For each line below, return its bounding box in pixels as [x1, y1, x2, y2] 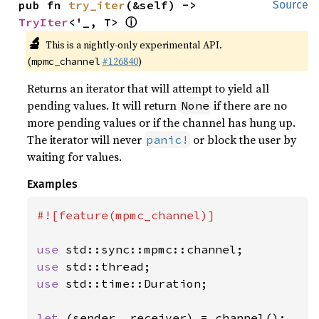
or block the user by [190, 132, 297, 147]
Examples [27, 177, 78, 191]
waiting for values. [27, 149, 122, 164]
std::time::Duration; [66, 276, 209, 291]
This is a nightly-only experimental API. [45, 38, 222, 52]
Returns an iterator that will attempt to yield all [27, 80, 270, 96]
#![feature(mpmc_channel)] [37, 208, 216, 222]
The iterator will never [27, 132, 145, 147]
